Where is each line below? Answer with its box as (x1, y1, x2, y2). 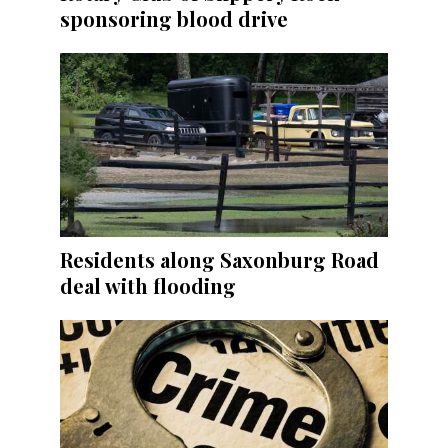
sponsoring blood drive (60, 5, 288, 33)
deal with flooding (60, 272, 236, 300)
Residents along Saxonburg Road (60, 246, 379, 274)
